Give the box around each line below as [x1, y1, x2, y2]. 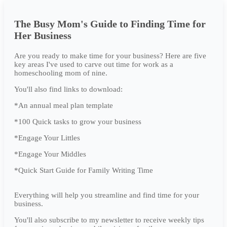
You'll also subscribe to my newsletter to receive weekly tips [14, 215, 204, 224]
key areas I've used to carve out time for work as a [14, 60, 173, 68]
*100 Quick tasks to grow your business [14, 117, 141, 126]
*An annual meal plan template [14, 101, 113, 109]
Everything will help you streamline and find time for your [14, 191, 199, 199]
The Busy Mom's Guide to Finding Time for [14, 18, 206, 29]
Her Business [14, 29, 71, 41]
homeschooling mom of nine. [14, 68, 109, 77]
